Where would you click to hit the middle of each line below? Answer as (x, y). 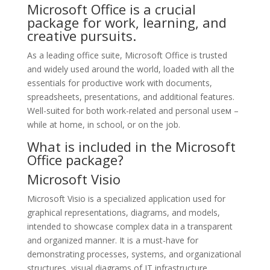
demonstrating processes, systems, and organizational (134, 254)
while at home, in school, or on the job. (103, 124)
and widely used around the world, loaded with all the (130, 69)
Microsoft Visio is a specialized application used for (126, 199)
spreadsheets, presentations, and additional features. (130, 97)
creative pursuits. (81, 36)
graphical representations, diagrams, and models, (123, 212)
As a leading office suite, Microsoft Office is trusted (127, 55)
